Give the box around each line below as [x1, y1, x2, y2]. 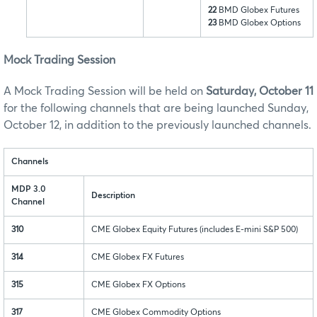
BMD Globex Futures [217, 6, 299, 15]
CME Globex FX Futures [91, 253, 184, 262]
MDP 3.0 [11, 185, 46, 194]
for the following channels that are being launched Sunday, [4, 102, 309, 114]
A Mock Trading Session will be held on [4, 85, 206, 97]
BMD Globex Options [217, 18, 301, 28]
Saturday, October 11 [206, 85, 313, 97]
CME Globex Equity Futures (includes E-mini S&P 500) [91, 225, 298, 234]
